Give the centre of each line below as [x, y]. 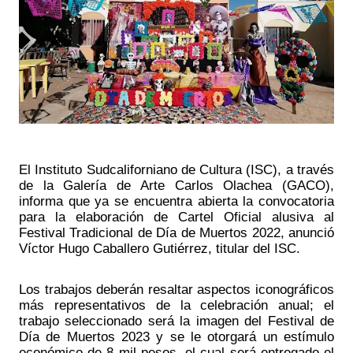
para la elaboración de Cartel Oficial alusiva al [176, 216]
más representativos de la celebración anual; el [176, 305]
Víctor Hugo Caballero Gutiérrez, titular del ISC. [162, 248]
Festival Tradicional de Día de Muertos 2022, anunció [176, 232]
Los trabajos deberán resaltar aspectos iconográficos [176, 289]
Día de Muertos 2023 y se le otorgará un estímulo [176, 336]
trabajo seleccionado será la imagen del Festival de [176, 320]
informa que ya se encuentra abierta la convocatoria [176, 201]
